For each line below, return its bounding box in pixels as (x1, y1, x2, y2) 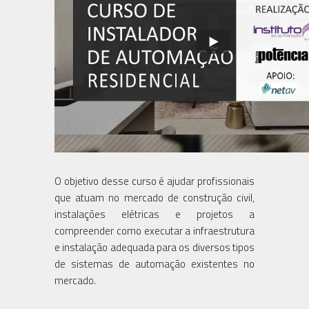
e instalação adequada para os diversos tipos (54, 239, 255, 255)
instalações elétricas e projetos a (54, 206, 255, 222)
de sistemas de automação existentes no (54, 255, 255, 272)
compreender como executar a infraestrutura (54, 222, 255, 239)
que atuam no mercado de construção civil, (54, 189, 255, 206)
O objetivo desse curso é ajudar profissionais (54, 172, 255, 189)
